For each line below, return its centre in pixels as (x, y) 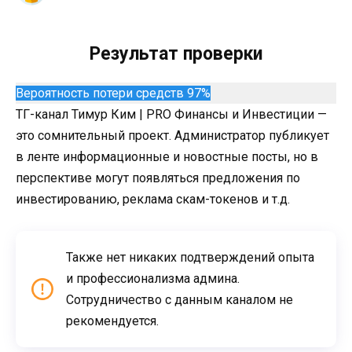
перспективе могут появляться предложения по (158, 178)
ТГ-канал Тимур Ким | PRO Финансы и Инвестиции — (171, 114)
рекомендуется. (112, 321)
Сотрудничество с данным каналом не (180, 299)
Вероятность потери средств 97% (113, 93)
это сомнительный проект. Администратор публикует (172, 135)
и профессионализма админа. (153, 278)
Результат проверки (176, 53)
